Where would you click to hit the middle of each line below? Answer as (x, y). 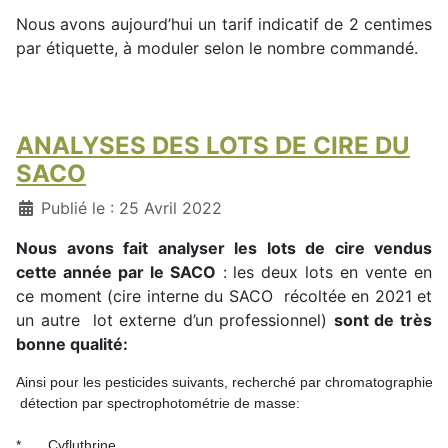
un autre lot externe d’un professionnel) (175, 320)
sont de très (383, 320)
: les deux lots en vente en (324, 272)
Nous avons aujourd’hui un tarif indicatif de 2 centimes (224, 24)
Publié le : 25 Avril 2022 (131, 208)
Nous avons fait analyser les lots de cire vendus (224, 248)
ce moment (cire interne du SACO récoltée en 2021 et (224, 296)
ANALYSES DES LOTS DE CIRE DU (213, 146)
